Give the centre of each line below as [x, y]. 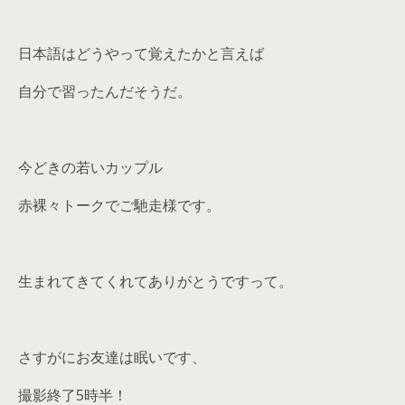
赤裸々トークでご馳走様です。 [119, 205]
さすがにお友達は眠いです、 [112, 357]
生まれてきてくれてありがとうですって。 [155, 281]
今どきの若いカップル [90, 167]
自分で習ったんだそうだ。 [105, 91]
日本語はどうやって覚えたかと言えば [141, 53]
